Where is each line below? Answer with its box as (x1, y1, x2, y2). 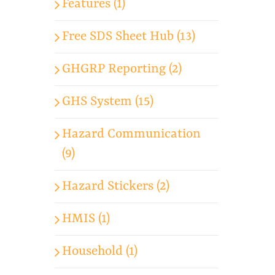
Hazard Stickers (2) (62, 179, 170, 194)
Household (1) (62, 244, 138, 259)
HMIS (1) (62, 211, 110, 227)
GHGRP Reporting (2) (62, 61, 182, 77)
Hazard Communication (62, 126, 201, 142)
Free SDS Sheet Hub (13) (62, 29, 196, 44)
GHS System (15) (62, 94, 154, 109)
